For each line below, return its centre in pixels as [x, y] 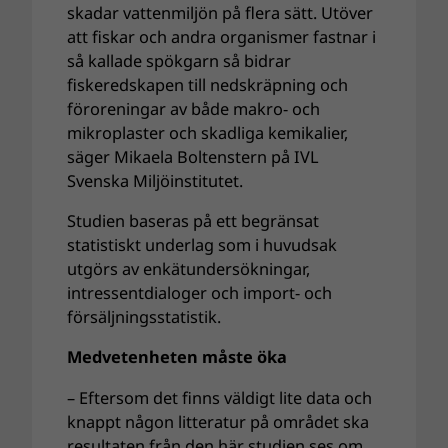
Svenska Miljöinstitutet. [155, 180]
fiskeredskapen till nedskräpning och [208, 84]
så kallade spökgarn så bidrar [179, 60]
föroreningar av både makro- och [194, 108]
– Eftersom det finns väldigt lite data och [220, 397]
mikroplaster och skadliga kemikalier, [208, 132]
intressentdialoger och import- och [200, 293]
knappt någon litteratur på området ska [218, 421]
